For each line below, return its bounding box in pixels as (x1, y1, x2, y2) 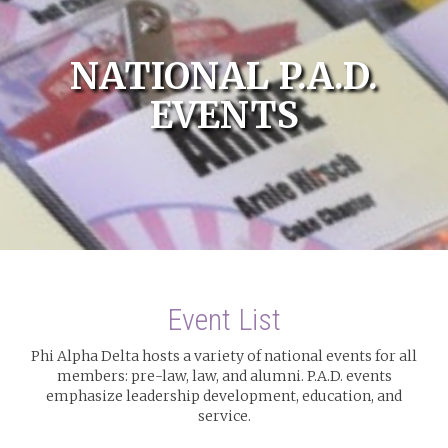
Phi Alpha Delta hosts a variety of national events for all (31, 347, 417, 365)
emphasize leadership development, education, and (46, 387, 402, 405)
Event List (167, 302, 281, 337)
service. (197, 407, 251, 425)
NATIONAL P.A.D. (70, 54, 378, 99)
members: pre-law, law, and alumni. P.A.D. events (56, 367, 392, 385)
